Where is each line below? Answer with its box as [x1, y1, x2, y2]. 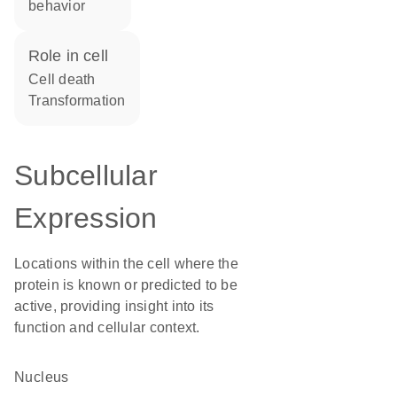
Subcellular [14, 160, 158, 191]
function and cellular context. [14, 320, 200, 335]
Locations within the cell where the [14, 256, 238, 271]
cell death [39, 72, 96, 87]
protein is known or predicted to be [14, 277, 237, 292]
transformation [36, 93, 126, 108]
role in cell [40, 47, 108, 65]
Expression [14, 202, 158, 234]
